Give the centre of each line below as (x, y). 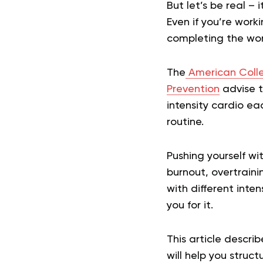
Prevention (193, 89)
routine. (185, 122)
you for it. (190, 205)
